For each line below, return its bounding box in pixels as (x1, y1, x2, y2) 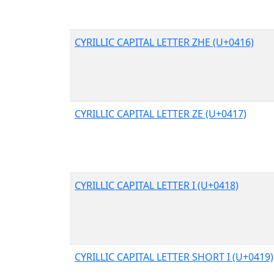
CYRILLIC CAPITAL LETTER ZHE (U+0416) (75, 35, 254, 49)
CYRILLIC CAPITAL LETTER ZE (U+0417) (75, 106, 246, 120)
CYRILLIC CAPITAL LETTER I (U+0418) (75, 178, 239, 192)
